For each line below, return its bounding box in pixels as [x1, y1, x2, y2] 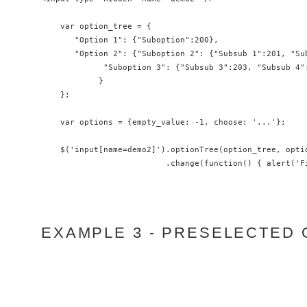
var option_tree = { [41, 21, 151, 30]
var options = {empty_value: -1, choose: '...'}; [41, 117, 286, 126]
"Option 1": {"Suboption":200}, [41, 35, 219, 44]
